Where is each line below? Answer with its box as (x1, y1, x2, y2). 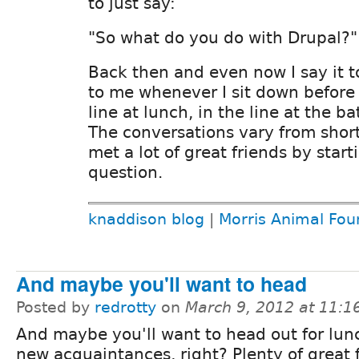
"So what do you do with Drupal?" (88, 28, 357, 47)
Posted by (16, 298, 95, 316)
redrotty (95, 298, 156, 316)
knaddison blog (88, 210, 204, 228)
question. (88, 163, 163, 182)
